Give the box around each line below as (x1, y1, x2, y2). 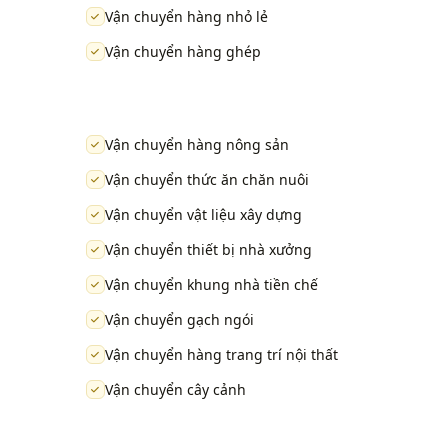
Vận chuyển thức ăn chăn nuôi (104, 170, 309, 190)
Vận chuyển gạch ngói (104, 310, 254, 330)
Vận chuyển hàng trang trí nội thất (104, 345, 338, 365)
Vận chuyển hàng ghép (104, 42, 261, 62)
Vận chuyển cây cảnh (104, 380, 246, 400)
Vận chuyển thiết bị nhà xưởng (104, 240, 312, 260)
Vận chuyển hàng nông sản (104, 135, 289, 155)
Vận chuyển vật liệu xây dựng (104, 205, 302, 225)
